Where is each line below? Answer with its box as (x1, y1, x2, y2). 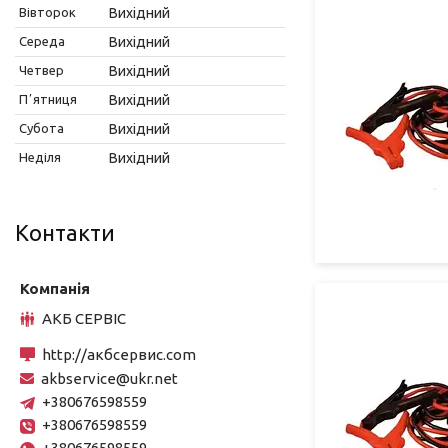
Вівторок (19, 4, 76, 19)
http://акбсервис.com (42, 345, 196, 363)
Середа (19, 33, 65, 48)
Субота (19, 120, 64, 135)
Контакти (15, 219, 115, 245)
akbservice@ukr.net (41, 369, 178, 387)
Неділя (19, 149, 61, 164)
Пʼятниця (19, 91, 77, 106)
